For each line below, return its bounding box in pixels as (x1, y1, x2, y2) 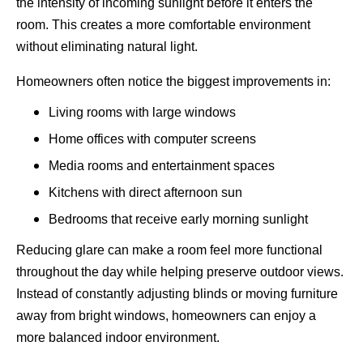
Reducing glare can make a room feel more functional (16, 242, 322, 257)
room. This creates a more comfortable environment (16, 17, 310, 32)
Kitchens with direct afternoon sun (49, 185, 242, 199)
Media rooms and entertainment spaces (49, 158, 275, 173)
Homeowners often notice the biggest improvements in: (16, 74, 331, 88)
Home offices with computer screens (49, 131, 256, 146)
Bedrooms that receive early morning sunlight (49, 211, 308, 226)
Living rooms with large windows (49, 105, 236, 119)
